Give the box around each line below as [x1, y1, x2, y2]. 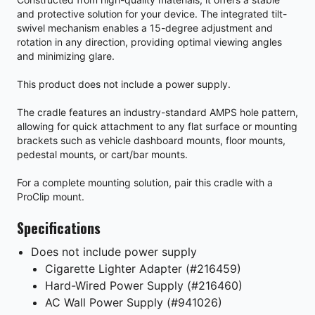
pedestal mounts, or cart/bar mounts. [17, 148, 188, 160]
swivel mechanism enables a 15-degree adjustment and [17, 21, 273, 34]
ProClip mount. [17, 190, 84, 202]
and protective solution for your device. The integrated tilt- [17, 7, 287, 20]
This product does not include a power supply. [17, 77, 231, 90]
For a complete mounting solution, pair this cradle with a [17, 176, 273, 188]
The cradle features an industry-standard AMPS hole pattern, [17, 105, 298, 118]
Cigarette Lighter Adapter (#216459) [45, 261, 241, 276]
